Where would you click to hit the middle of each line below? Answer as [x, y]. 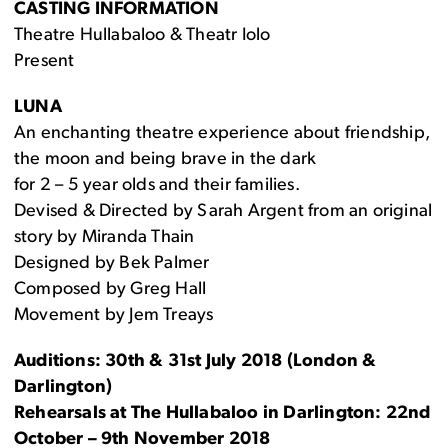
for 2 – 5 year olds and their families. [157, 186]
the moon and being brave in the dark [165, 160]
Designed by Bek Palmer [112, 264]
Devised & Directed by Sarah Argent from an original [223, 212]
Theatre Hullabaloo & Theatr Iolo [142, 36]
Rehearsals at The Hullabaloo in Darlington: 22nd [222, 414]
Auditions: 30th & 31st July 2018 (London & [195, 362]
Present [44, 62]
